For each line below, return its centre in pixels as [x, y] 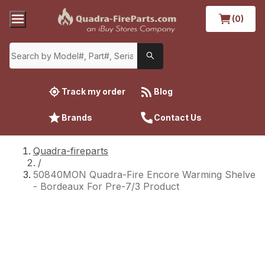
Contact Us [178, 117]
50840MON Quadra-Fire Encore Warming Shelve [144, 174]
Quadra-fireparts [71, 151]
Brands [77, 117]
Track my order [93, 91]
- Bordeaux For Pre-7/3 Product [106, 186]
